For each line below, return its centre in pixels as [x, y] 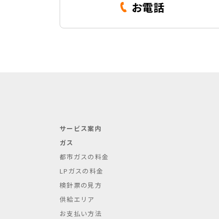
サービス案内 [81, 128]
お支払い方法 [81, 213]
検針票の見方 [81, 185]
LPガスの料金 [82, 171]
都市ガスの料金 [84, 157]
